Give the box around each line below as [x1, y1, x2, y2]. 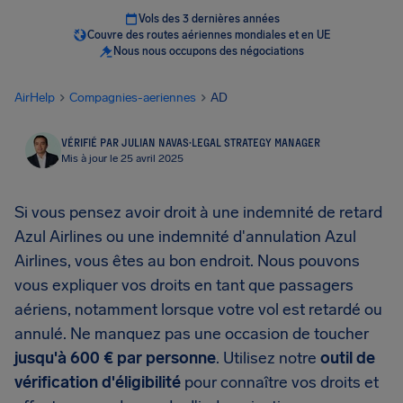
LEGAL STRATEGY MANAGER [192, 136, 320, 148]
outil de [320, 348, 375, 368]
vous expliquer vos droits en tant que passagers [14, 275, 354, 295]
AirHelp [14, 90, 55, 105]
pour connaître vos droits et [181, 372, 379, 392]
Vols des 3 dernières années [138, 13, 280, 25]
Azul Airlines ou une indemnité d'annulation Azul [14, 227, 356, 246]
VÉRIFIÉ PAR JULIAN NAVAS [61, 136, 189, 148]
